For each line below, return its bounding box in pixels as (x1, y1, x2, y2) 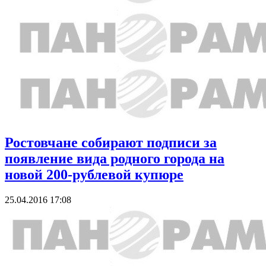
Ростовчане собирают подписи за (5, 134, 217, 150)
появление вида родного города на (5, 150, 224, 166)
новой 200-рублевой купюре (5, 166, 183, 182)
